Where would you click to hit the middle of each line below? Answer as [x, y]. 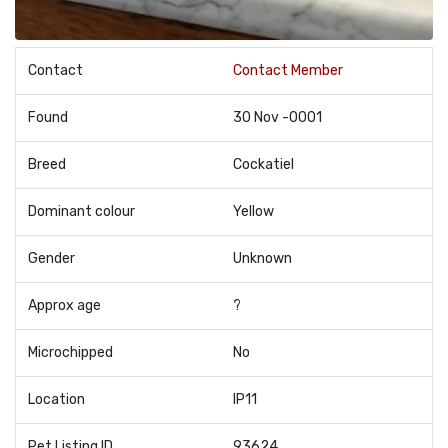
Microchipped [70, 352]
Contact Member [288, 70]
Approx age [64, 305]
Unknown [262, 258]
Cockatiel [263, 164]
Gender [51, 258]
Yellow [253, 211]
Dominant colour [81, 211]
